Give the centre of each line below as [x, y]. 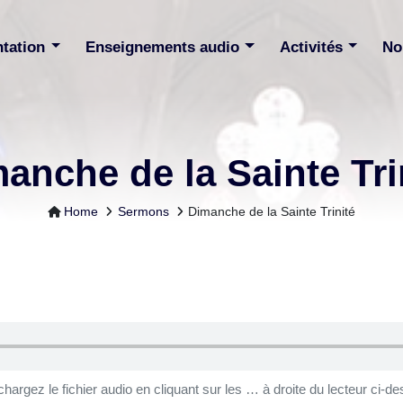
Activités [313, 47]
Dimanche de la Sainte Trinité [272, 212]
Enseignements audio [164, 47]
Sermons [143, 212]
